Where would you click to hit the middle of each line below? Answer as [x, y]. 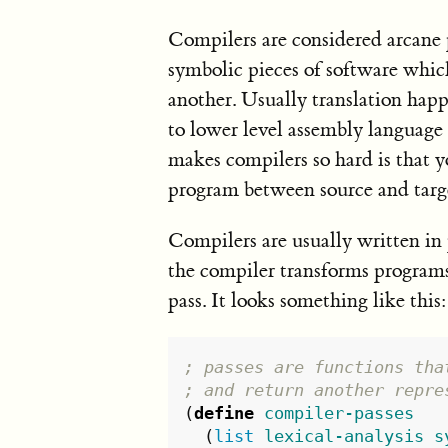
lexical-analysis [344, 435]
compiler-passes [339, 412]
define [224, 412]
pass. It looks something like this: [307, 300]
